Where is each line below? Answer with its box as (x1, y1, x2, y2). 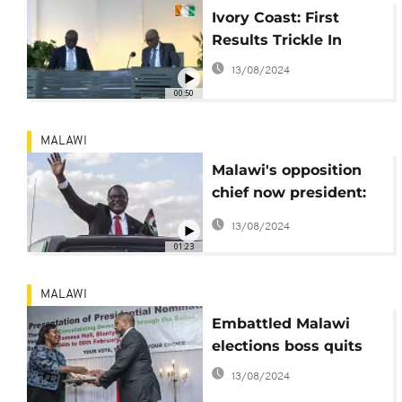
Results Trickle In (211, 31, 342, 49)
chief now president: (211, 184, 366, 202)
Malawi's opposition (211, 162, 362, 179)
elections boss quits (211, 336, 363, 354)
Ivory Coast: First (211, 9, 339, 27)
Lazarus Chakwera (211, 206, 351, 224)
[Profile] (211, 229, 272, 247)
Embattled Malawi (211, 314, 350, 332)
